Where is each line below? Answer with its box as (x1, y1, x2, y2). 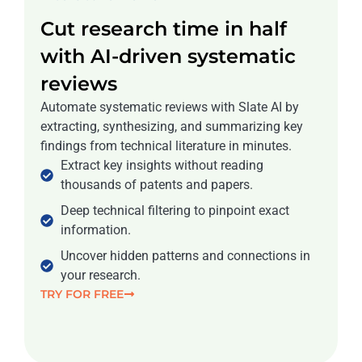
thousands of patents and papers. (61, 177, 253, 193)
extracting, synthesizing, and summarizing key (40, 119, 303, 135)
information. (61, 222, 131, 238)
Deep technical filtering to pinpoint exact (61, 203, 289, 219)
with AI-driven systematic (40, 44, 296, 69)
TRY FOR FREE (40, 286, 124, 301)
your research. (61, 267, 141, 284)
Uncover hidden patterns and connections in (61, 248, 310, 264)
